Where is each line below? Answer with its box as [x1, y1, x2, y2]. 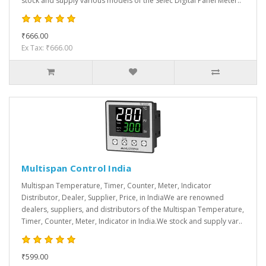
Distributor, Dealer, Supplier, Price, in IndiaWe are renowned [21, 192, 224, 203]
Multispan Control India [21, 162, 131, 175]
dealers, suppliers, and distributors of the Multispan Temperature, [21, 204, 244, 215]
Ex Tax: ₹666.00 [21, 43, 72, 53]
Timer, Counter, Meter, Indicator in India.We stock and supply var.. [21, 216, 242, 227]
